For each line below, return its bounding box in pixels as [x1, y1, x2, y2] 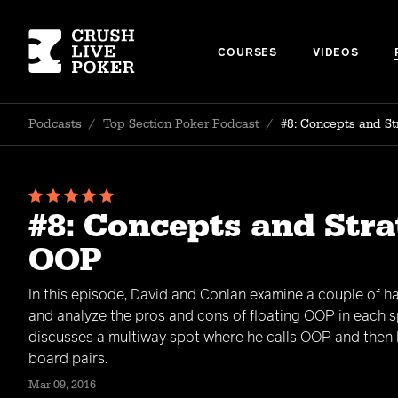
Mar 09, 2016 [28, 378, 96, 392]
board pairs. [28, 352, 107, 366]
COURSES [218, 48, 277, 59]
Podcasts [28, 116, 82, 132]
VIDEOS [312, 48, 359, 59]
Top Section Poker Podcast [103, 116, 259, 132]
